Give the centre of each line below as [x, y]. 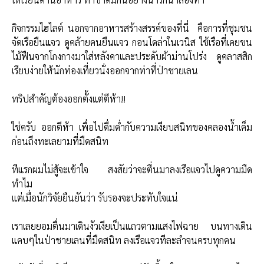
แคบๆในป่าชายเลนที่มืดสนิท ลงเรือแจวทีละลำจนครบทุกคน [124, 240]
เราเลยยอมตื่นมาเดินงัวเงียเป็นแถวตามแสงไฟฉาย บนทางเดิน [132, 226]
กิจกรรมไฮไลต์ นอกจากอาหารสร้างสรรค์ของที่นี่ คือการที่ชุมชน [132, 28]
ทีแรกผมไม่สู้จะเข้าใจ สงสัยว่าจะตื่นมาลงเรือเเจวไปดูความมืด [132, 169]
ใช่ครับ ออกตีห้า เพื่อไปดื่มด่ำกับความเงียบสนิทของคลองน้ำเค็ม [132, 127]
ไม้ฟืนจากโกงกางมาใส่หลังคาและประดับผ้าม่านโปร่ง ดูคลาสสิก [132, 56]
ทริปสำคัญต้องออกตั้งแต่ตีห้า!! [69, 98]
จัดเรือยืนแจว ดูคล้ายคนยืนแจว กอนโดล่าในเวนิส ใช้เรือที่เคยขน [132, 42]
